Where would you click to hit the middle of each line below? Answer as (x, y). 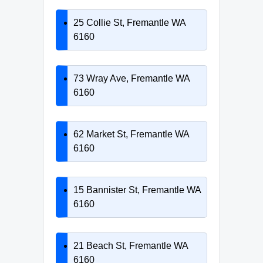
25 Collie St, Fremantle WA (129, 22)
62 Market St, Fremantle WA (131, 134)
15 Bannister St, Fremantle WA (137, 190)
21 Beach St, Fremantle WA (131, 245)
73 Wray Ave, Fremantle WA (131, 78)
